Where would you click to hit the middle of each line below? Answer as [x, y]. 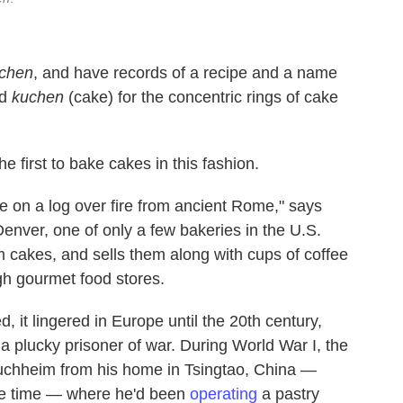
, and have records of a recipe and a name [185, 72]
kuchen [38, 97]
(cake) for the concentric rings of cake [201, 97]
